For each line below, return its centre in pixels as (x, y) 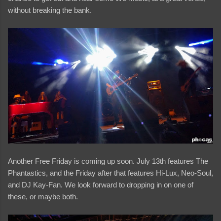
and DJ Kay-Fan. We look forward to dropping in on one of (101, 184)
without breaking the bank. (50, 10)
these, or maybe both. (43, 196)
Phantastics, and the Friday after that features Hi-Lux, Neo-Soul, (110, 173)
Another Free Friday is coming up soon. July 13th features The (108, 161)
